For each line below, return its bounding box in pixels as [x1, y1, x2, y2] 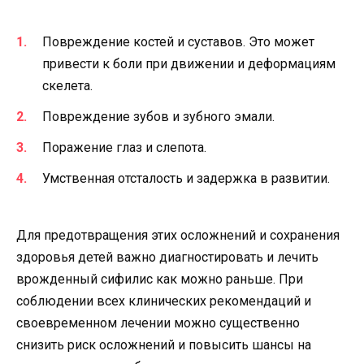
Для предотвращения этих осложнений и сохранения [16, 227, 340, 244]
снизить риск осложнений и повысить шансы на [16, 337, 311, 353]
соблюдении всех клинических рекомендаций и [16, 293, 311, 310]
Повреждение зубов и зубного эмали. [42, 108, 275, 124]
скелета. [42, 77, 93, 93]
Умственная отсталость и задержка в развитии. [42, 171, 330, 187]
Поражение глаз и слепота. [42, 140, 206, 156]
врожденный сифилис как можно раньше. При [16, 271, 303, 288]
